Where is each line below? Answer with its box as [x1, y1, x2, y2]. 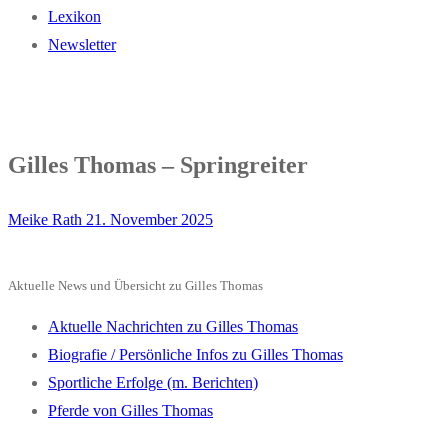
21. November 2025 [86, 210, 213, 228]
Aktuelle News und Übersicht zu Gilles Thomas [8, 277, 263, 293]
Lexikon [48, 8, 101, 25]
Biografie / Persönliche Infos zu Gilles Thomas [48, 345, 343, 363]
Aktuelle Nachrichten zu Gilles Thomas [48, 317, 298, 335]
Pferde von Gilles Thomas [48, 401, 213, 419]
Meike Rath [8, 210, 82, 228]
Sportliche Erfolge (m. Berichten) [48, 373, 258, 391]
